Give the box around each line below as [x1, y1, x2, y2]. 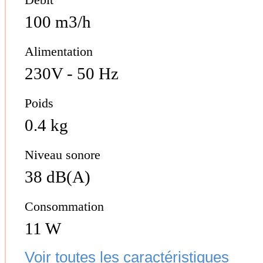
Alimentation [24, 44, 93, 59]
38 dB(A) [24, 167, 90, 186]
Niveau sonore [24, 147, 100, 162]
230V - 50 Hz [24, 64, 119, 83]
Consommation [24, 198, 104, 214]
